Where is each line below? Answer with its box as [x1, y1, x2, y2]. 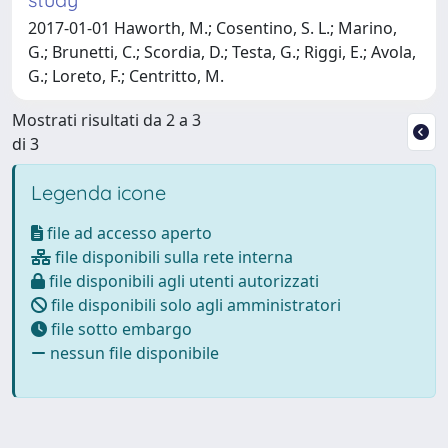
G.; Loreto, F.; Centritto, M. [28, 64, 224, 87]
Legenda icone [31, 179, 166, 205]
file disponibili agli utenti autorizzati [45, 269, 319, 292]
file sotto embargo [47, 317, 192, 340]
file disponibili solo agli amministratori [47, 293, 341, 316]
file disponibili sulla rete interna [51, 245, 293, 268]
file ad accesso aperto [43, 221, 212, 244]
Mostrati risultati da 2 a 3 [12, 108, 201, 131]
